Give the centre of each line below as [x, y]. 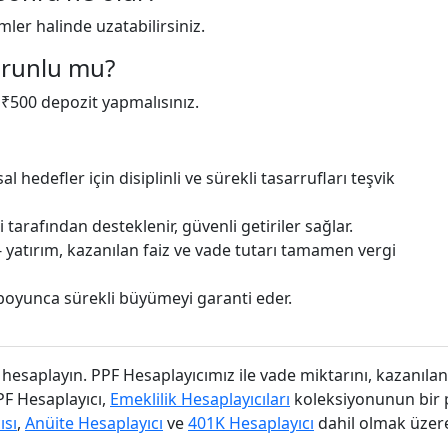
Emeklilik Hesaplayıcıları [200, 399]
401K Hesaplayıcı [251, 423]
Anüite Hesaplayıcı [94, 423]
